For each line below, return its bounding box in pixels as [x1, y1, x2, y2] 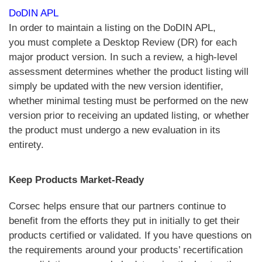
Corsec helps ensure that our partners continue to [9, 200, 226, 212]
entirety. [9, 139, 44, 150]
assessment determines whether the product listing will [9, 65, 249, 77]
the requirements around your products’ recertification [9, 244, 243, 256]
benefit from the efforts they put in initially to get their [9, 215, 240, 226]
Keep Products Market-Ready [9, 174, 144, 185]
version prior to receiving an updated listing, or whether [9, 109, 249, 121]
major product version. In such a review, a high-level [9, 51, 237, 63]
